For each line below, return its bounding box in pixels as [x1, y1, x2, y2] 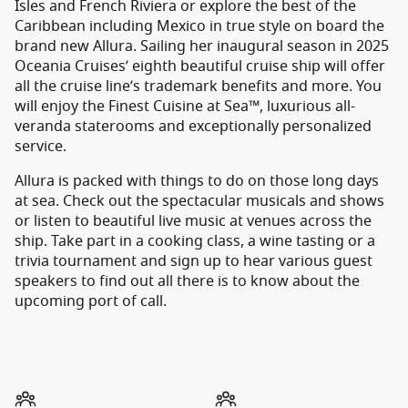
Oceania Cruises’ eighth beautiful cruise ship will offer [15, 56, 385, 77]
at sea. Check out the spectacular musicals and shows [15, 190, 384, 212]
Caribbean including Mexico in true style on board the [15, 15, 384, 37]
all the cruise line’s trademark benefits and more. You [15, 76, 382, 97]
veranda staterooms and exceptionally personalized [15, 116, 372, 138]
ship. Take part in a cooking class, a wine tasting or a [15, 230, 375, 252]
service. [15, 136, 66, 158]
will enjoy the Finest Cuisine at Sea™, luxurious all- [15, 96, 355, 117]
